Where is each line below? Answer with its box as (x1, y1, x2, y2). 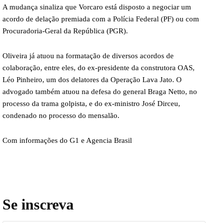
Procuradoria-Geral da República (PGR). (2, 26, 128, 35)
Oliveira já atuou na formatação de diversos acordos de (2, 51, 174, 60)
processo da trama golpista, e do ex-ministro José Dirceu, (2, 99, 180, 108)
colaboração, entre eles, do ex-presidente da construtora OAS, (2, 63, 195, 72)
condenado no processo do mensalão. (2, 111, 119, 119)
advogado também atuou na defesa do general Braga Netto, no (2, 87, 197, 96)
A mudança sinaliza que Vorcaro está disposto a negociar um (2, 2, 191, 11)
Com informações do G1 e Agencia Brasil (2, 136, 132, 144)
